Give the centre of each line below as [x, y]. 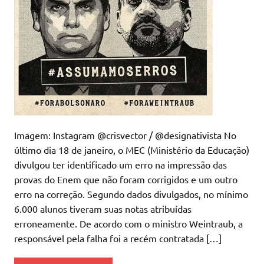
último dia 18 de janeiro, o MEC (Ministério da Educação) [132, 150]
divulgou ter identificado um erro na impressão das [121, 165]
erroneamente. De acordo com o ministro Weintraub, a [128, 224]
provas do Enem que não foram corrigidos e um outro [126, 179]
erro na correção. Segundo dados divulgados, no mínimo [131, 194]
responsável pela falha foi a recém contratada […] [118, 238]
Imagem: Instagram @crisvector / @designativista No [125, 135]
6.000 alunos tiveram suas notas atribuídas [103, 209]
